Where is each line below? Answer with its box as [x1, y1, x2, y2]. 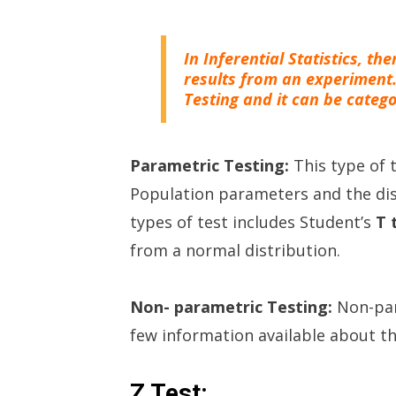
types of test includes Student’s [130, 211, 376, 232]
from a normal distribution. [130, 240, 340, 261]
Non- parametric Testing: [130, 296, 332, 317]
